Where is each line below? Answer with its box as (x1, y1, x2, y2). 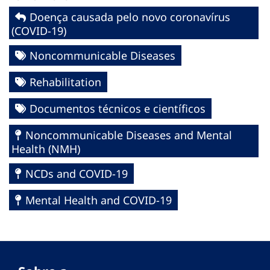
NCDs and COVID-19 (25, 166, 128, 181)
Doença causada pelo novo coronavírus (30, 9, 230, 24)
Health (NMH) (11, 141, 80, 156)
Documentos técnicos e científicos (30, 101, 206, 116)
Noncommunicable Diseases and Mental (25, 127, 232, 142)
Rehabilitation (30, 74, 101, 89)
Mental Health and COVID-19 (25, 192, 172, 207)
